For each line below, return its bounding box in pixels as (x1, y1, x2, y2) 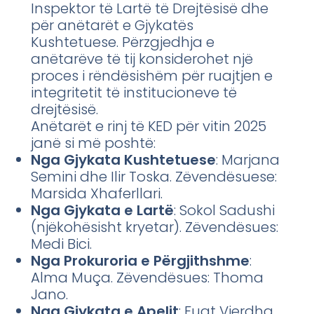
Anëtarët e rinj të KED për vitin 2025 (31, 116, 266, 136)
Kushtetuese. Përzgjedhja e (31, 32, 214, 52)
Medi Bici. (31, 233, 92, 254)
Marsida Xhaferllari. (31, 183, 163, 203)
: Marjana (216, 149, 280, 170)
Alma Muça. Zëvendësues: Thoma (31, 267, 264, 287)
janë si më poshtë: (31, 132, 156, 153)
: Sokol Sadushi (174, 200, 275, 220)
